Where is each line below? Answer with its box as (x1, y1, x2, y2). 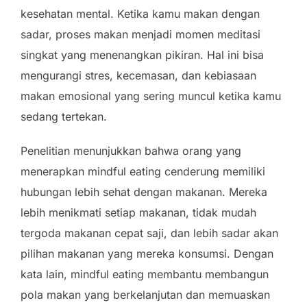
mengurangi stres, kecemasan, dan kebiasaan (21, 69, 256, 82)
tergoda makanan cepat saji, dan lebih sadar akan (21, 226, 278, 240)
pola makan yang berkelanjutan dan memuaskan (21, 288, 270, 302)
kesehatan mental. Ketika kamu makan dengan (21, 7, 260, 21)
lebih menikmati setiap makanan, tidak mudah (21, 206, 256, 219)
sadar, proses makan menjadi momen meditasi (21, 27, 260, 41)
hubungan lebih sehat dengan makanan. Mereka (21, 185, 267, 199)
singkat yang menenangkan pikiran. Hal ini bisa (21, 48, 264, 62)
